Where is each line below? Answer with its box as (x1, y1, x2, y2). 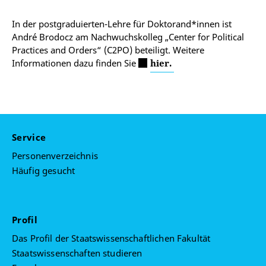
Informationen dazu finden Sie (12, 57, 138, 69)
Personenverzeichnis (12, 150, 98, 162)
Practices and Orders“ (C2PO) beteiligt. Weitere (12, 44, 204, 56)
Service (12, 131, 49, 144)
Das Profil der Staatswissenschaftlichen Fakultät (12, 232, 211, 245)
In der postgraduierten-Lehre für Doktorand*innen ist (12, 18, 232, 30)
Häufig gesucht (12, 164, 75, 177)
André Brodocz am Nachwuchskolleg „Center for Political (12, 31, 244, 43)
